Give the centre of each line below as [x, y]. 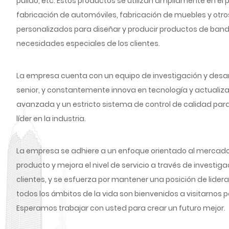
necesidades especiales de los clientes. [88, 43]
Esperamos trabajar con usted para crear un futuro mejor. [121, 208]
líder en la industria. [51, 118]
